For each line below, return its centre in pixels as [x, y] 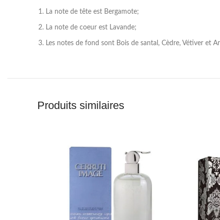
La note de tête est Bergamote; [92, 12]
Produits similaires [81, 105]
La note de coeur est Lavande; [91, 27]
